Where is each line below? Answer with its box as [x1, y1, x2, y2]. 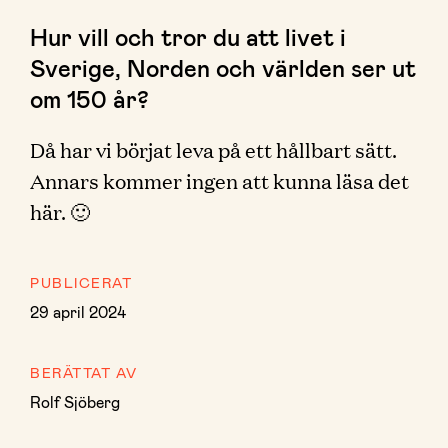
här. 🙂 [30, 197, 90, 225]
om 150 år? [30, 84, 149, 113]
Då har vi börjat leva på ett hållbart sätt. [30, 135, 397, 163]
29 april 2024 [30, 302, 126, 321]
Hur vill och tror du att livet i [30, 22, 346, 51]
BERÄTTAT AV [30, 364, 138, 381]
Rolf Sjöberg [30, 392, 120, 411]
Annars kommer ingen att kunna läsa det [30, 166, 409, 194]
